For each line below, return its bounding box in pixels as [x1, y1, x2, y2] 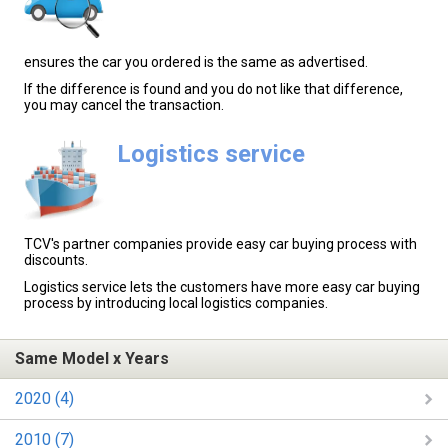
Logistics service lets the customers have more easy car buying [24, 279, 420, 296]
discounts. [24, 252, 88, 269]
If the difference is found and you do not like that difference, [24, 81, 403, 98]
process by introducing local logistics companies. [24, 295, 328, 312]
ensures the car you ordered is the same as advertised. [24, 53, 368, 70]
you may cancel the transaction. [24, 97, 224, 114]
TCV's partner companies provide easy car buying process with [24, 236, 417, 253]
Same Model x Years [15, 349, 169, 369]
